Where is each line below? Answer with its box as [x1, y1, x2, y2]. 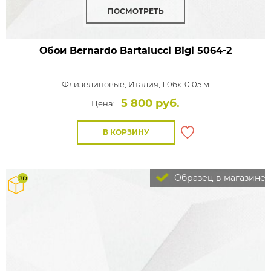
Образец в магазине [172, 172, 266, 183]
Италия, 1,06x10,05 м [128, 79, 209, 89]
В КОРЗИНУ [102, 128, 149, 137]
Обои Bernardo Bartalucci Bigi [39, 45, 194, 56]
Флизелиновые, [62, 79, 128, 89]
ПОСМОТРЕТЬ [107, 7, 164, 16]
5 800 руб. [121, 97, 180, 110]
